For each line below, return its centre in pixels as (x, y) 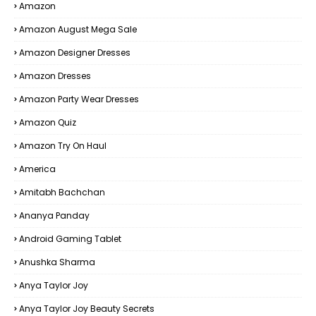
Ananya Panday (54, 215)
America (37, 169)
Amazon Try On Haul (63, 146)
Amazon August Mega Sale (78, 29)
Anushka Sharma (57, 262)
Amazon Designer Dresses (75, 53)
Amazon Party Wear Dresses (79, 99)
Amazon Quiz (48, 122)
